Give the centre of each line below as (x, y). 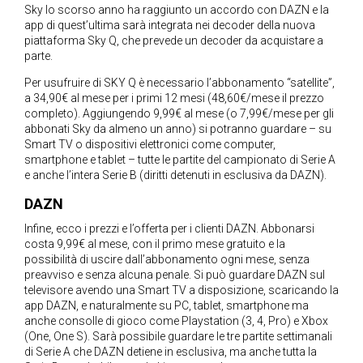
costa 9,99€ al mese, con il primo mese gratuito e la (155, 243)
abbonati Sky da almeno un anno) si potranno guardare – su (178, 128)
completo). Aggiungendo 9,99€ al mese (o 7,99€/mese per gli (179, 113)
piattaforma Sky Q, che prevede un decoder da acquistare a (174, 40)
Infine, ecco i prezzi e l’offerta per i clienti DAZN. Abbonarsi (169, 228)
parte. (38, 56)
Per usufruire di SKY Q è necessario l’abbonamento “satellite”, (179, 82)
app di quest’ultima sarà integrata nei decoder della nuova (170, 25)
